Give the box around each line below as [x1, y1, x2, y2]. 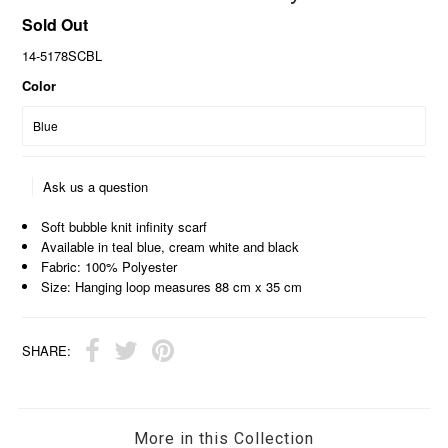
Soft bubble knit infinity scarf [41, 216, 208, 236]
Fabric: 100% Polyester [41, 256, 178, 276]
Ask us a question [43, 176, 149, 196]
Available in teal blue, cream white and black [41, 236, 300, 256]
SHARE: [22, 341, 72, 361]
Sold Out [22, 12, 89, 36]
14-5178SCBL [22, 45, 103, 65]
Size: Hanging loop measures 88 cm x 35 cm [41, 276, 303, 296]
